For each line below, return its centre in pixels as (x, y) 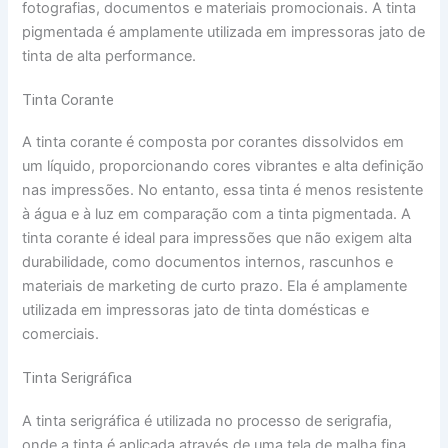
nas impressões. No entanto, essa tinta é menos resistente (223, 190)
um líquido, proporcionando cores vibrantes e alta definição (223, 166)
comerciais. (61, 334)
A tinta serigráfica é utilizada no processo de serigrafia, (207, 420)
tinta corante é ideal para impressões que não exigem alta (217, 238)
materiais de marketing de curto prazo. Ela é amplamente (215, 286)
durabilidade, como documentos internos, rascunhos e (208, 262)
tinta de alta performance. (109, 56)
